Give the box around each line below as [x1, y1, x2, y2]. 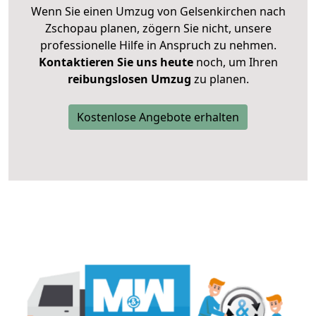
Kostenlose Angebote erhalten [77, 109, 239, 126]
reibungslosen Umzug [67, 71, 191, 87]
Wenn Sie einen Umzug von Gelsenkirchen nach [30, 4, 286, 20]
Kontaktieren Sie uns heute [38, 54, 193, 71]
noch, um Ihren [193, 54, 278, 71]
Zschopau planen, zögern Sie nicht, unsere [44, 20, 272, 37]
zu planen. [190, 71, 249, 87]
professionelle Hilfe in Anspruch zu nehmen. [39, 37, 276, 54]
